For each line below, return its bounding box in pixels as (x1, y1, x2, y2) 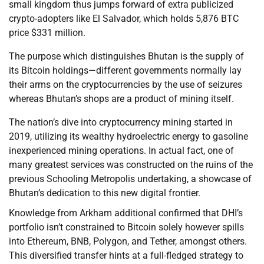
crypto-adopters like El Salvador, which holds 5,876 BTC (9, 13, 239, 25)
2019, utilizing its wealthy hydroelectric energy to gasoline (9, 131, 248, 143)
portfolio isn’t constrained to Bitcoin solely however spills (9, 222, 244, 233)
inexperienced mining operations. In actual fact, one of (9, 145, 234, 157)
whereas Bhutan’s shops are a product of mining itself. (9, 93, 234, 105)
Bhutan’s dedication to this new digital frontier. (9, 187, 200, 199)
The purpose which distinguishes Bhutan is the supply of (9, 51, 244, 62)
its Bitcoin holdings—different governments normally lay (9, 65, 242, 77)
